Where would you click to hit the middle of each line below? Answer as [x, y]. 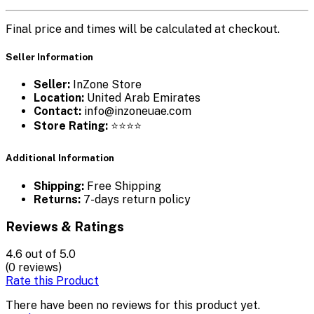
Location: [59, 98]
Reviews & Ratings [65, 227]
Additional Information [60, 158]
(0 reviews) [34, 267]
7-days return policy [136, 199]
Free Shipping [123, 186]
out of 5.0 [50, 254]
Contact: [57, 111]
